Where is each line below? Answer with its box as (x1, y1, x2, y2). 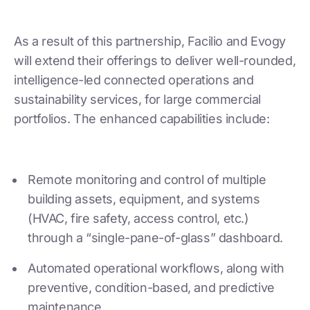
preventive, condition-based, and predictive (28, 280, 275, 295)
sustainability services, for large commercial (14, 91, 262, 107)
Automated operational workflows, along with (28, 260, 284, 275)
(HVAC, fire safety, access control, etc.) (28, 210, 249, 226)
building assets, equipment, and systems (28, 191, 260, 206)
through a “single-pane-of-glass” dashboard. (28, 230, 283, 245)
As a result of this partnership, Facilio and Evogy (14, 33, 286, 48)
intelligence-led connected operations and (14, 72, 254, 87)
